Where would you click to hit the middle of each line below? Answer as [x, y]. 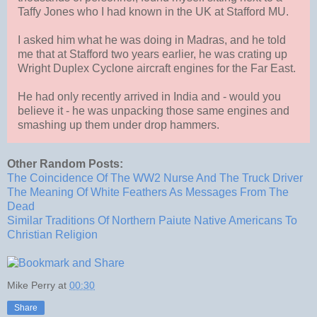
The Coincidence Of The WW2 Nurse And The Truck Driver [155, 178]
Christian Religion [52, 234]
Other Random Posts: [65, 163]
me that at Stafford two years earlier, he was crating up [152, 54]
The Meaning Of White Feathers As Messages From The [148, 192]
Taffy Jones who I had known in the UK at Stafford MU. [153, 11]
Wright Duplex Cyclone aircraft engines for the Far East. [157, 68]
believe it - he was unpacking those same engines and [154, 110]
